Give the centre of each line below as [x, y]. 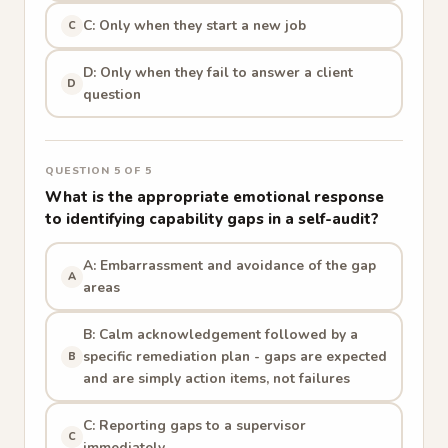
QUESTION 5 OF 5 [98, 170]
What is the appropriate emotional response [214, 197]
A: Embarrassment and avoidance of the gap [229, 265]
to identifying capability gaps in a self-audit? [212, 219]
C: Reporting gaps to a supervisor [194, 425]
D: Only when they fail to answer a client [217, 72]
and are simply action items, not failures [216, 378]
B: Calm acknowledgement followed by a [220, 334]
